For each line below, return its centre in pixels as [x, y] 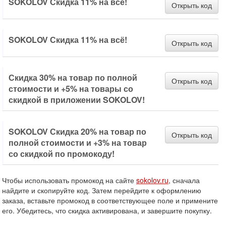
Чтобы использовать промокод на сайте [69, 180]
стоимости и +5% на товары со [71, 89]
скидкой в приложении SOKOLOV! [77, 100]
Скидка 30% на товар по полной [73, 77]
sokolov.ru [152, 180]
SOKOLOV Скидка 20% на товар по [77, 131]
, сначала [184, 180]
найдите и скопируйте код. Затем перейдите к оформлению [102, 190]
